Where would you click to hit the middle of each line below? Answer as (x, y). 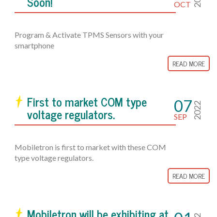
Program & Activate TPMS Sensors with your (89, 35)
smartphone (35, 45)
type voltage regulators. (55, 158)
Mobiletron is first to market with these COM (90, 147)
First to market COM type (87, 101)
